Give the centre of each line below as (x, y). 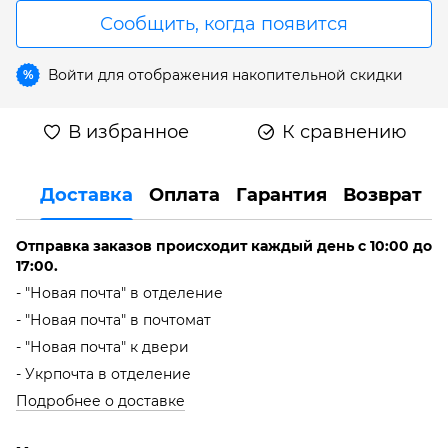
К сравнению (344, 131)
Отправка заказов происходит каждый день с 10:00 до (224, 245)
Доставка (86, 195)
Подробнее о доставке (100, 400)
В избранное (128, 131)
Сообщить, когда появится (224, 23)
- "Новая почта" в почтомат (113, 319)
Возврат (382, 195)
